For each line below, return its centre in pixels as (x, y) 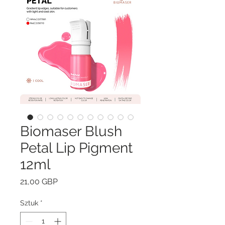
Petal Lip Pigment (76, 148)
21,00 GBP (39, 182)
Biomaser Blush (71, 131)
